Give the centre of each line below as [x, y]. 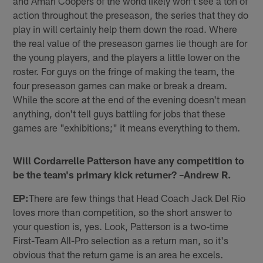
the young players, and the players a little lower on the [127, 57]
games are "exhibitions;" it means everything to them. [127, 127]
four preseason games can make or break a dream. [120, 85]
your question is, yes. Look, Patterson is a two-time [121, 226]
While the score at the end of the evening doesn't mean [130, 99]
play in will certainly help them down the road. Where [125, 28]
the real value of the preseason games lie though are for [130, 43]
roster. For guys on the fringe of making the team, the [124, 71]
